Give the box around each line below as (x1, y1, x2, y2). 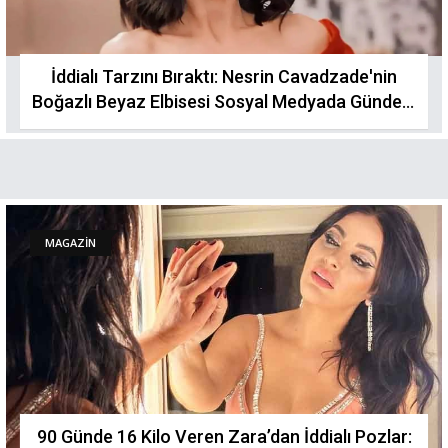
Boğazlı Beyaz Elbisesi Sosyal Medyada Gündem (31, 91, 417, 112)
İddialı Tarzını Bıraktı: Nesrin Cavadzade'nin (51, 66, 397, 87)
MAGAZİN (45, 235, 96, 250)
